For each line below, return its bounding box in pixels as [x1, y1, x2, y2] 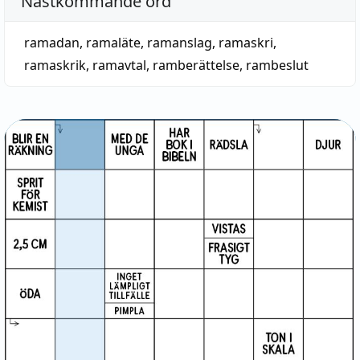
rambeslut [246, 56, 309, 74]
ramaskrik [24, 56, 86, 74]
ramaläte [86, 34, 141, 51]
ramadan [24, 34, 80, 51]
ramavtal [92, 56, 146, 74]
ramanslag [147, 34, 212, 51]
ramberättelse [153, 56, 239, 74]
